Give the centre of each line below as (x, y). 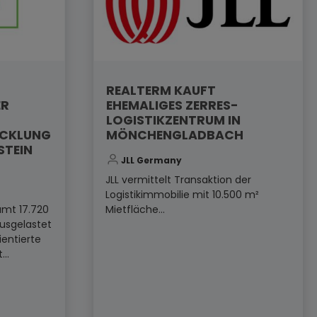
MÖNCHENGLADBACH (174, 135)
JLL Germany (150, 160)
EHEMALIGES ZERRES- (172, 105)
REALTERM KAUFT (161, 90)
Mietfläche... (135, 210)
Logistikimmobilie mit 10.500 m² (182, 195)
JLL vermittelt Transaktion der (178, 180)
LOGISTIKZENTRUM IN (173, 120)
